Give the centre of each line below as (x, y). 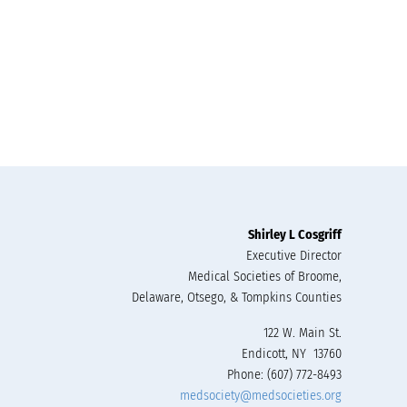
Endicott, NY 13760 (292, 354)
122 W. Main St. (303, 333)
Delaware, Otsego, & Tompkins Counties (237, 298)
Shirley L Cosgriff (295, 235)
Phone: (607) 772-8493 (284, 375)
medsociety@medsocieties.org (261, 396)
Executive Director (294, 256)
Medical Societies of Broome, (265, 277)
